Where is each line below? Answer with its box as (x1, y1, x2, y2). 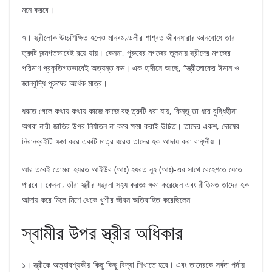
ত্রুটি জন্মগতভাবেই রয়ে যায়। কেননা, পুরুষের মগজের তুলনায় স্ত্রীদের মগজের (22, 47, 231, 59)
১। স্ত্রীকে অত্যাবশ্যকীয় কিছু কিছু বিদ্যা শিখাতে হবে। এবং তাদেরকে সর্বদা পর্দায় (22, 259, 245, 271)
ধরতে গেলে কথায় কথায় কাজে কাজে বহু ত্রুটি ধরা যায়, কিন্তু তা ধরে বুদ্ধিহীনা (22, 105, 237, 117)
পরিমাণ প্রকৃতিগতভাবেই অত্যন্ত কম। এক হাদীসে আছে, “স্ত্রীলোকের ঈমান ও (22, 62, 239, 74)
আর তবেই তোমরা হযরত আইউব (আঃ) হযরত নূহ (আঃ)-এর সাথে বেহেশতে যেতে (22, 163, 242, 175)
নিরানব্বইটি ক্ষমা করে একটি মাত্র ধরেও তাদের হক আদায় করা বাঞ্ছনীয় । (22, 135, 222, 148)
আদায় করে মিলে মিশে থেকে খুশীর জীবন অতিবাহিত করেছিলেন (22, 194, 190, 206)
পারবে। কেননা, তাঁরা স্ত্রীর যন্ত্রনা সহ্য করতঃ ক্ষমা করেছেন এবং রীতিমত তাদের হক (22, 178, 249, 191)
